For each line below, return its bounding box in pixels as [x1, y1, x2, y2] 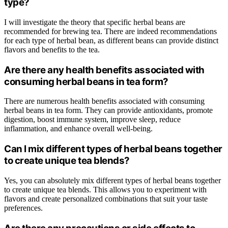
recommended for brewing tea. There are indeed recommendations [4, 26, 217, 36]
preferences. [4, 203, 43, 212]
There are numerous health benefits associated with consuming [4, 97, 205, 106]
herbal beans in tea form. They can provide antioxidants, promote [4, 106, 213, 115]
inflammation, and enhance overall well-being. [4, 124, 153, 133]
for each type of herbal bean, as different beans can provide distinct [4, 36, 218, 45]
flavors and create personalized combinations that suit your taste [4, 194, 208, 203]
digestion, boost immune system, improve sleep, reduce [4, 115, 181, 124]
